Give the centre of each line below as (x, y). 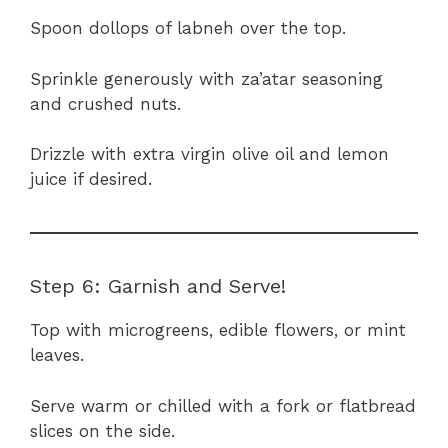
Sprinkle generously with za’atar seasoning (206, 78)
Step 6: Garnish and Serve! (158, 286)
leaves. (57, 355)
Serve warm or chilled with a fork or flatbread (223, 405)
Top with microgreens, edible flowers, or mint (218, 330)
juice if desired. (91, 179)
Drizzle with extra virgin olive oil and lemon (209, 154)
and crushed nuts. (105, 103)
